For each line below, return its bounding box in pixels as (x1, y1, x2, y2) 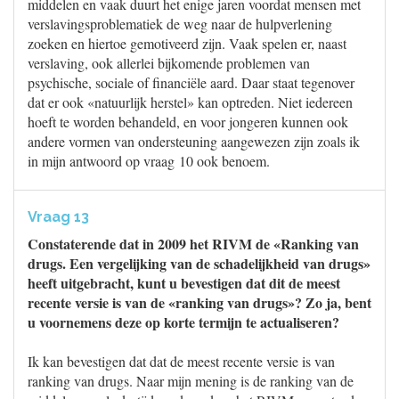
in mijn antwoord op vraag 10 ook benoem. (28, 151, 270, 170)
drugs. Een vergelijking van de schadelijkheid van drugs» (28, 253, 370, 273)
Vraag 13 (28, 208, 89, 225)
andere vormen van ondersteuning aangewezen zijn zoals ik (28, 132, 360, 151)
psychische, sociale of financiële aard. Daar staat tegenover (28, 73, 354, 92)
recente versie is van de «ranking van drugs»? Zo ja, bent (28, 292, 371, 313)
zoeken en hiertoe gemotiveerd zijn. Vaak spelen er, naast (28, 34, 346, 53)
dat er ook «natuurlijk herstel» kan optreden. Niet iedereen (28, 93, 353, 111)
